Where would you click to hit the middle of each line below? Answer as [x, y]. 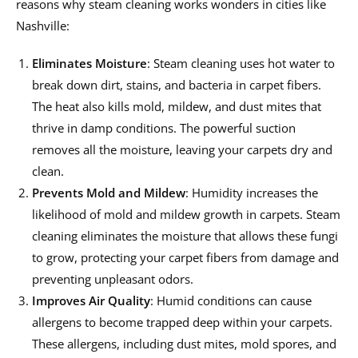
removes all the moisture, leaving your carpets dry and [182, 150]
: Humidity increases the [252, 193]
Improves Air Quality [91, 301]
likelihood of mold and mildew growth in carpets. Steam [186, 215]
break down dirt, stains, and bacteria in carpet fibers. [177, 85]
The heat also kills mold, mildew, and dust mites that [177, 107]
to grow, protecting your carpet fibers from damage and [185, 258]
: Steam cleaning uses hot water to [241, 64]
